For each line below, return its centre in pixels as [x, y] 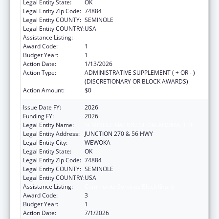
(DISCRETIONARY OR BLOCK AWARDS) [136, 81]
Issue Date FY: [42, 107]
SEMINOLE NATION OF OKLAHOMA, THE [139, 125]
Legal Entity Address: [51, 133]
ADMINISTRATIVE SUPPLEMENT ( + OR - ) [140, 72]
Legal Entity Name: [48, 125]
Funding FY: [38, 116]
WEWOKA [98, 142]
